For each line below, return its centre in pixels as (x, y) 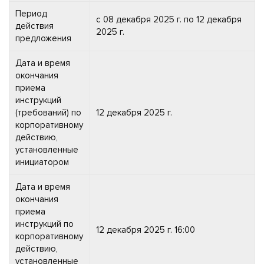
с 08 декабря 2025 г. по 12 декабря (169, 19)
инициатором (42, 162)
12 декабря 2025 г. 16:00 (146, 230)
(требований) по (48, 112)
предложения (43, 38)
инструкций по (44, 224)
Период (31, 13)
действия (34, 26)
